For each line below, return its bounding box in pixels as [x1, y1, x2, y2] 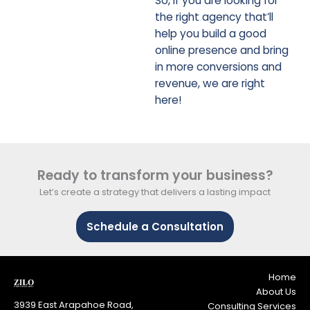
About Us [256, 285, 296, 298]
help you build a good [155, 26, 266, 41]
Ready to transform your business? [37, 166, 273, 185]
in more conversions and [155, 60, 282, 74]
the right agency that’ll [155, 10, 273, 24]
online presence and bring [155, 43, 289, 57]
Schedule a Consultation [86, 219, 224, 234]
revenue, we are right [155, 76, 265, 91]
